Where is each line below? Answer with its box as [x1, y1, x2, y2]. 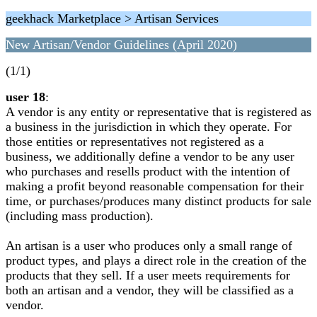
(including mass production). [6, 209, 154, 223]
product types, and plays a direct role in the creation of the [6, 253, 306, 267]
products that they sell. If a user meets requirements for [6, 268, 290, 282]
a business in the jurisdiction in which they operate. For [6, 120, 292, 134]
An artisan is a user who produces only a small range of [6, 238, 292, 253]
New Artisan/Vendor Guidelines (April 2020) [6, 38, 237, 52]
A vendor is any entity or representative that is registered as [6, 105, 311, 119]
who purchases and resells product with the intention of [6, 164, 290, 178]
